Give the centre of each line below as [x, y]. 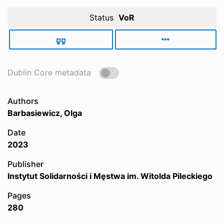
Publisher [25, 164]
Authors [23, 101]
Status [101, 17]
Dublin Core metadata [49, 72]
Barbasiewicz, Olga [45, 113]
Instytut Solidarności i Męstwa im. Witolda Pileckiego [110, 176]
